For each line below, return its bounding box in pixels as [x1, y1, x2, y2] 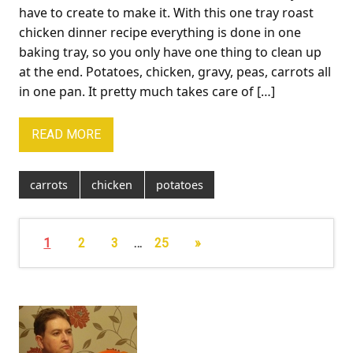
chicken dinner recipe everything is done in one [19, 23, 301, 41]
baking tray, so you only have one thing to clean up [19, 43, 321, 61]
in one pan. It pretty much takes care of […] [19, 82, 275, 100]
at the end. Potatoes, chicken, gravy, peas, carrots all [19, 62, 331, 80]
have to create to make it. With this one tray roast [19, 3, 314, 21]
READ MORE [32, 127, 101, 143]
